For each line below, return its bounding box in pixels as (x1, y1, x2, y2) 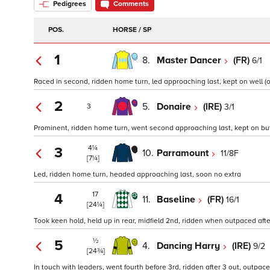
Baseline (157, 193, 198, 206)
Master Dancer (157, 54, 224, 66)
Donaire (157, 100, 193, 113)
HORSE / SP (113, 25, 151, 35)
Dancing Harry (157, 239, 222, 252)
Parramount (157, 146, 211, 159)
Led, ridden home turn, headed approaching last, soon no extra (34, 170, 241, 180)
